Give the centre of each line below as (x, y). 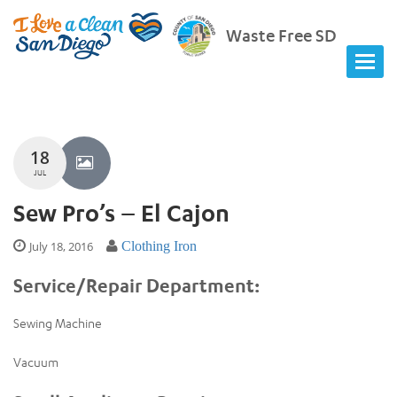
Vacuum (36, 362)
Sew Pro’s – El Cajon (121, 212)
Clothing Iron (159, 245)
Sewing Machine (58, 323)
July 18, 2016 (61, 246)
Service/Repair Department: (136, 285)
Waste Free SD (281, 35)
